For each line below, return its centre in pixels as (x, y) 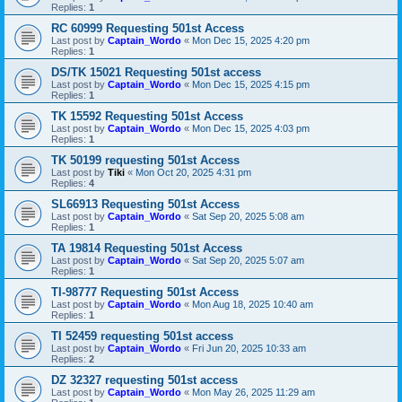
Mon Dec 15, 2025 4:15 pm (251, 85)
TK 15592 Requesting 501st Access (147, 117)
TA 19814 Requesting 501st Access (147, 249)
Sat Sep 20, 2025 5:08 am (248, 217)
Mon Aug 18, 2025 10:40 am (253, 305)
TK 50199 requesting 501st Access (145, 161)
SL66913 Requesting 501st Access (145, 205)
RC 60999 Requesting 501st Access (148, 29)
